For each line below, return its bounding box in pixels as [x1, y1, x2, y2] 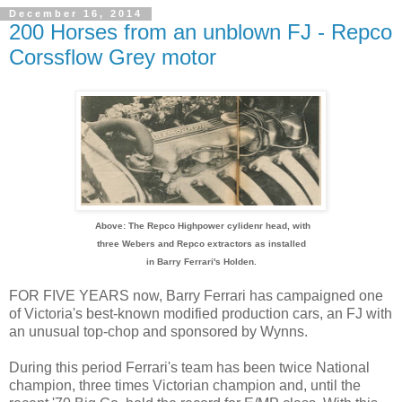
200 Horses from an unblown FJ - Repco [9, 19, 392, 44]
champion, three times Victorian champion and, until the [9, 378, 361, 394]
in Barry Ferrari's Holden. [145, 257, 257, 267]
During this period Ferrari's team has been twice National [9, 360, 370, 376]
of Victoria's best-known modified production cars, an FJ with [9, 306, 392, 322]
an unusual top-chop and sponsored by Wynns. [9, 324, 308, 340]
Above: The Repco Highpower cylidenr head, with [95, 221, 310, 232]
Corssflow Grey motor [9, 44, 216, 69]
